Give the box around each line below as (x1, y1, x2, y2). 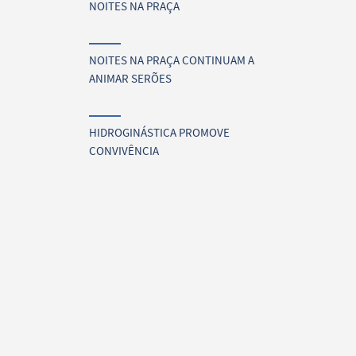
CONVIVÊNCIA (89, 143, 159, 159)
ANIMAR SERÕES (89, 71, 172, 87)
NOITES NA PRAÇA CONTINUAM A (89, 52, 254, 68)
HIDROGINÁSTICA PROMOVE (89, 125, 230, 141)
